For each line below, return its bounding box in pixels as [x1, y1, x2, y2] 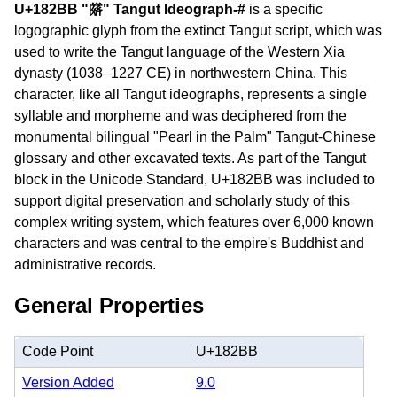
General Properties [14, 292, 204, 317]
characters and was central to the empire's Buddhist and [14, 236, 364, 251]
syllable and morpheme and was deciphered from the [14, 108, 346, 123]
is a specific [245, 2, 323, 17]
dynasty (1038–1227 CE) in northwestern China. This [14, 66, 347, 81]
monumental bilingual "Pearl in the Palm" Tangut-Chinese [14, 129, 376, 144]
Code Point [22, 343, 93, 359]
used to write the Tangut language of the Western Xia [14, 44, 345, 59]
